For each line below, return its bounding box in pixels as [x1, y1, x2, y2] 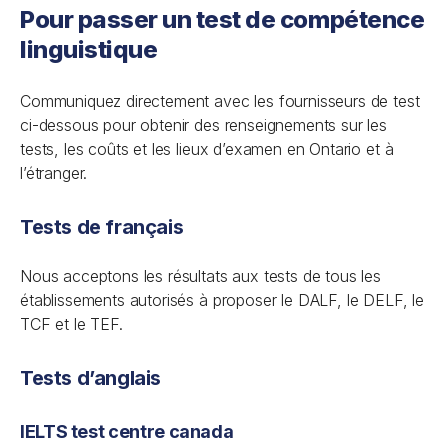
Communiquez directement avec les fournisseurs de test [20, 91, 420, 111]
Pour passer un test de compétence [20, 5, 425, 34]
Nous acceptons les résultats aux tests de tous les [20, 266, 381, 286]
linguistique [20, 35, 158, 64]
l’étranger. [20, 163, 88, 183]
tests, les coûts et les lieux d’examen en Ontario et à [20, 139, 394, 159]
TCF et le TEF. [20, 314, 123, 334]
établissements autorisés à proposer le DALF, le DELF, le [20, 290, 425, 310]
